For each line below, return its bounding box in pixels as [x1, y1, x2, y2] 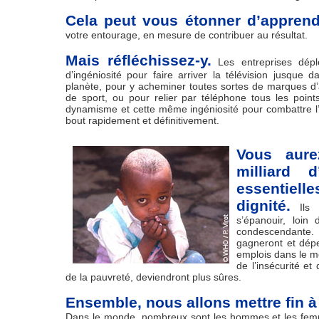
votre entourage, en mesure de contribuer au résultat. [66, 29, 308, 41]
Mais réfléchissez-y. [66, 52, 212, 68]
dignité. [236, 197, 291, 214]
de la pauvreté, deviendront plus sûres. [66, 271, 241, 283]
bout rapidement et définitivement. [66, 115, 219, 126]
